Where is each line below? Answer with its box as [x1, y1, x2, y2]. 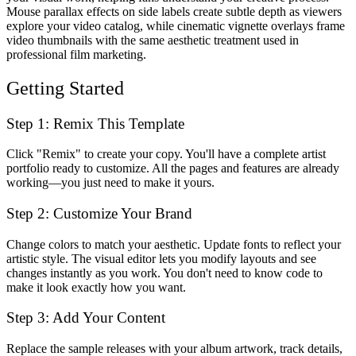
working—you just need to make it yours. [6, 176, 215, 190]
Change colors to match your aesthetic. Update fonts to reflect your [6, 237, 341, 251]
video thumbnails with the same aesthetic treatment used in [6, 33, 299, 47]
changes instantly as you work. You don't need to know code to [6, 265, 323, 280]
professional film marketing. [6, 47, 146, 61]
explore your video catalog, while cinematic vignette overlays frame [6, 18, 345, 33]
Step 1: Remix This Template [6, 114, 184, 132]
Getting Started [6, 77, 124, 99]
